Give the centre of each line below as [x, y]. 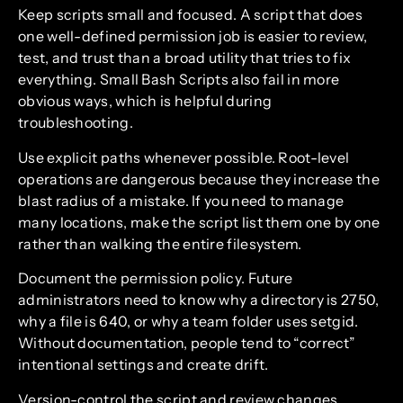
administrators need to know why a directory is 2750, [199, 300]
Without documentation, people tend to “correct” [187, 343]
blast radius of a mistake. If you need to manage [181, 200]
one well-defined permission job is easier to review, [193, 36]
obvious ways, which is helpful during [145, 101]
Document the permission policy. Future [156, 278]
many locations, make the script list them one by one [199, 222]
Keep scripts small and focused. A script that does [190, 15]
